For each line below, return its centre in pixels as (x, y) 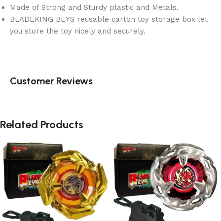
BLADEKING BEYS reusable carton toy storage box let (109, 19)
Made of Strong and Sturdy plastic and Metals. (94, 8)
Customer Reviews (51, 81)
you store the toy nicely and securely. (78, 31)
